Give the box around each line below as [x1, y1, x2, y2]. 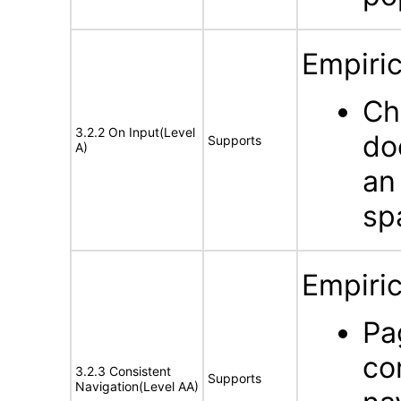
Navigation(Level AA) [75, 379, 199, 394]
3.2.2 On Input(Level [75, 124, 195, 140]
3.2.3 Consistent [75, 363, 171, 379]
